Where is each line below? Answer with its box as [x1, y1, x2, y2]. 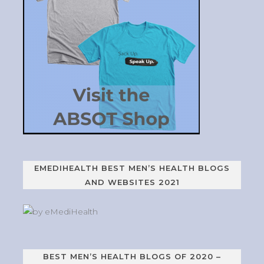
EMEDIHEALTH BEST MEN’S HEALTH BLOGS [34, 163, 230, 173]
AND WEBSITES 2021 [84, 177, 180, 187]
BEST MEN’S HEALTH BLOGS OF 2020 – [43, 251, 221, 261]
